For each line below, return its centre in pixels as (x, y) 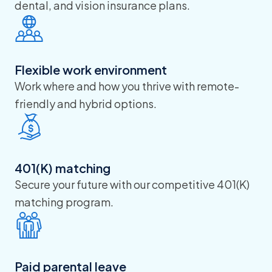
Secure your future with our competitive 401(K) (132, 184)
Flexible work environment (91, 70)
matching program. (64, 202)
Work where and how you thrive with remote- (127, 86)
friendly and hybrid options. (86, 104)
